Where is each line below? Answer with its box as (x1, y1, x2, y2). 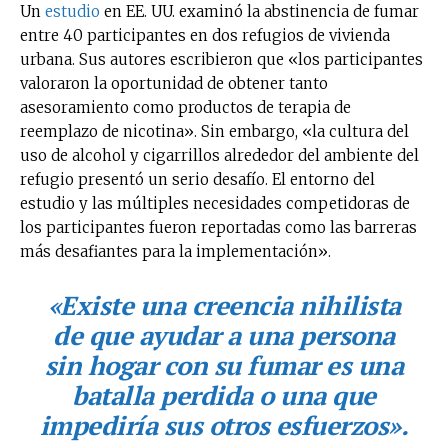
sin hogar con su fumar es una (44, 347, 404, 382)
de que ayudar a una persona (53, 317, 395, 352)
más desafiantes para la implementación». (20, 241, 331, 261)
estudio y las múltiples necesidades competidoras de (20, 193, 410, 213)
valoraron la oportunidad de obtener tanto (20, 73, 328, 93)
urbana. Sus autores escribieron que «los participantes (20, 49, 423, 69)
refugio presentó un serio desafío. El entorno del (20, 169, 375, 189)
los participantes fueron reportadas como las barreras (20, 217, 417, 237)
